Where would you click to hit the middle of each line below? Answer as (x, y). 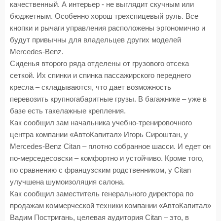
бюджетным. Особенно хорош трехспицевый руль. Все (104, 16)
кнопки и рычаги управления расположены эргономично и (108, 28)
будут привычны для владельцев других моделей (95, 40)
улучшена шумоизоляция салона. (67, 182)
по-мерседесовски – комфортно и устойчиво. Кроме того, (107, 158)
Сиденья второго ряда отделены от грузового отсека (99, 64)
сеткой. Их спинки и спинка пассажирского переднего (100, 75)
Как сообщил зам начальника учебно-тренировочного (101, 123)
